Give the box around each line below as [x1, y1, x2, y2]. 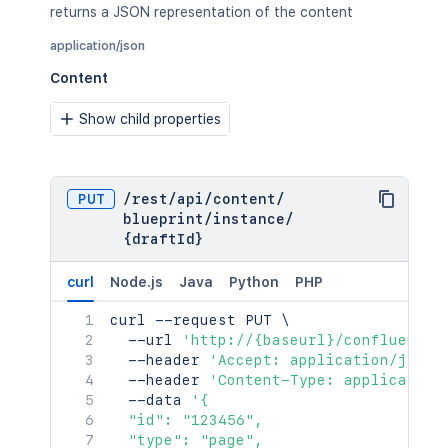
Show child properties [79, 111, 221, 127]
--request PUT [146, 312, 281, 328]
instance [213, 211, 285, 227]
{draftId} [123, 231, 204, 247]
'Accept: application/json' [209, 352, 443, 368]
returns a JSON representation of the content [50, 4, 353, 20]
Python [229, 274, 279, 290]
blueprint [123, 211, 204, 227]
